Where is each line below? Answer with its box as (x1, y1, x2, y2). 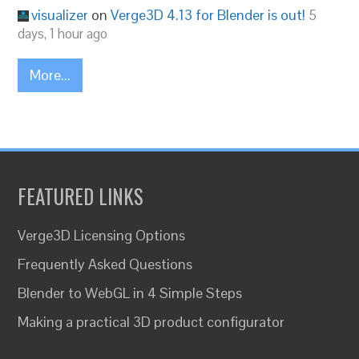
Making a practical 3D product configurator (18, 312, 285, 331)
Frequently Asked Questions (18, 254, 193, 273)
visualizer (31, 5, 89, 24)
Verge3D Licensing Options (18, 225, 186, 244)
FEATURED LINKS (18, 180, 144, 211)
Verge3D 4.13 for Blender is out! (111, 5, 306, 24)
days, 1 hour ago (18, 24, 108, 42)
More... (30, 65, 71, 84)
